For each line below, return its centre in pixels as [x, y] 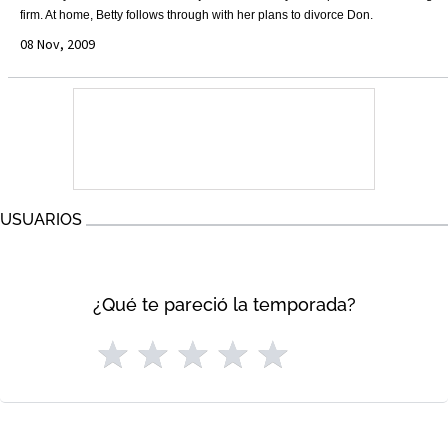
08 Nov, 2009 [57, 44]
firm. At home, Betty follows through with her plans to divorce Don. [196, 15]
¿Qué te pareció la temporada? [224, 304]
